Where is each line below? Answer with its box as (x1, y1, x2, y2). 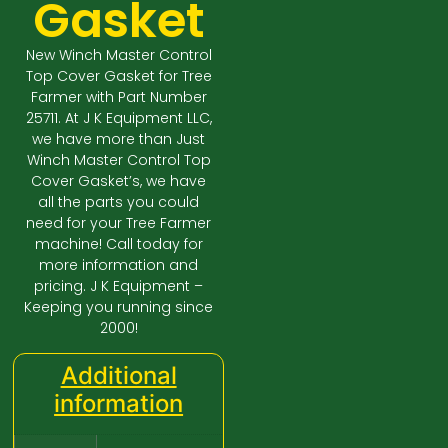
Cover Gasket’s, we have (31, 170, 207, 191)
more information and (39, 254, 199, 275)
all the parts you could (38, 191, 200, 212)
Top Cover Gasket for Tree (25, 65, 212, 86)
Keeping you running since (24, 296, 214, 317)
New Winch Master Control (25, 44, 212, 65)
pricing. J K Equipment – (34, 275, 204, 296)
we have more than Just (32, 128, 206, 149)
